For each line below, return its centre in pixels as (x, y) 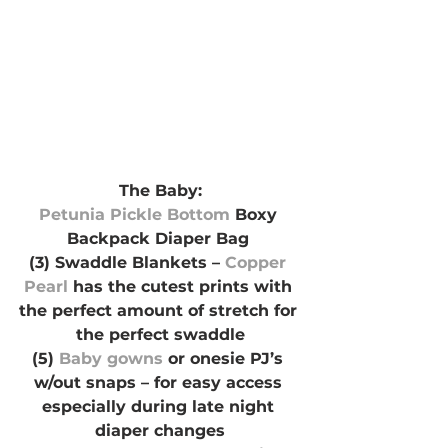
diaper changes (160, 431)
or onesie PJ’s (225, 359)
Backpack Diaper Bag (160, 239)
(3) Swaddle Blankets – (127, 263)
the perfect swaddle (160, 335)
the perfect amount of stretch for (160, 311)
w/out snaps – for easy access (160, 383)
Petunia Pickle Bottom (136, 215)
